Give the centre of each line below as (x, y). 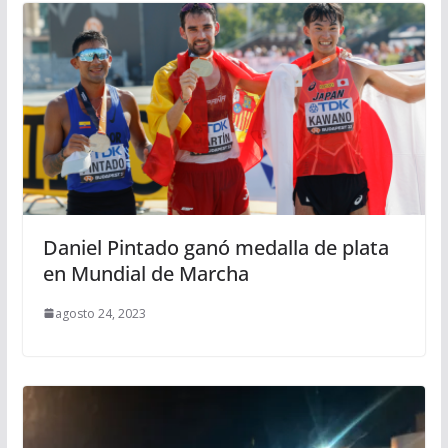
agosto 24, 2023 (100, 313)
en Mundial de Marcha (145, 273)
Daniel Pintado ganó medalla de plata (215, 247)
